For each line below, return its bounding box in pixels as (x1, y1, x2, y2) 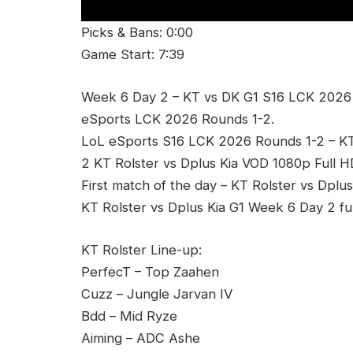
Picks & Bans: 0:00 (81, 24, 193, 41)
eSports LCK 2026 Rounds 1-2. (81, 110, 274, 127)
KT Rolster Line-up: (81, 241, 202, 258)
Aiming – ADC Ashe (81, 329, 200, 346)
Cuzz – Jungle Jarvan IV (81, 285, 232, 302)
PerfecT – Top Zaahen (81, 263, 219, 280)
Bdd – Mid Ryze (81, 307, 177, 324)
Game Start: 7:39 (81, 46, 184, 63)
